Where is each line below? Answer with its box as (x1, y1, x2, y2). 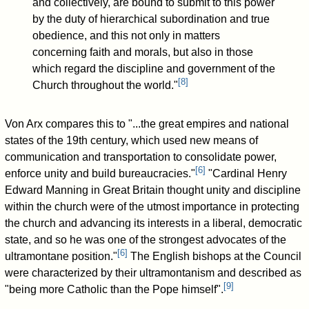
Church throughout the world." (32, 79, 179, 92)
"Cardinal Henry (206, 168, 288, 180)
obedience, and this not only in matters (32, 30, 221, 42)
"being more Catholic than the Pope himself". (5, 283, 224, 296)
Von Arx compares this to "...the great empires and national (5, 118, 290, 130)
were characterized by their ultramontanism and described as (5, 267, 302, 279)
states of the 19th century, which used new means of (5, 134, 259, 147)
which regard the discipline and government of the (32, 63, 276, 75)
